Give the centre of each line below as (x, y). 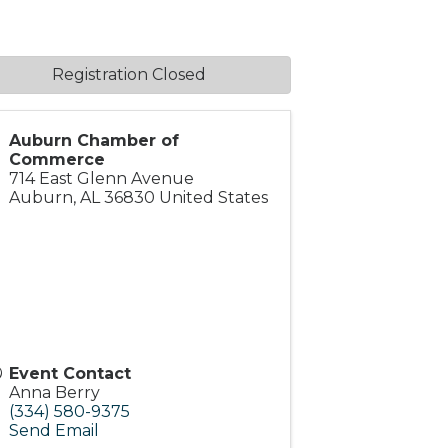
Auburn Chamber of (93, 140)
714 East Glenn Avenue (101, 178)
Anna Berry (54, 392)
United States (213, 197)
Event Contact (69, 373)
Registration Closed (129, 74)
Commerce (56, 159)
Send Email (53, 430)
